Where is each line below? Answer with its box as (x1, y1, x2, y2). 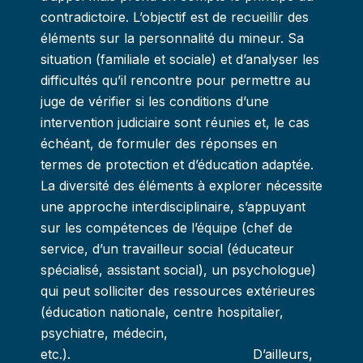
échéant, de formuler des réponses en (41, 135, 277, 152)
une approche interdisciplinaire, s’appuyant (41, 199, 305, 215)
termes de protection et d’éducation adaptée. (41, 156, 314, 173)
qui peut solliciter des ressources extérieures (41, 283, 315, 299)
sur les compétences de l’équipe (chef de (41, 220, 293, 236)
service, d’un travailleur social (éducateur (41, 241, 294, 257)
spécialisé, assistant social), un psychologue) (41, 262, 316, 278)
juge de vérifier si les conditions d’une (41, 93, 269, 109)
